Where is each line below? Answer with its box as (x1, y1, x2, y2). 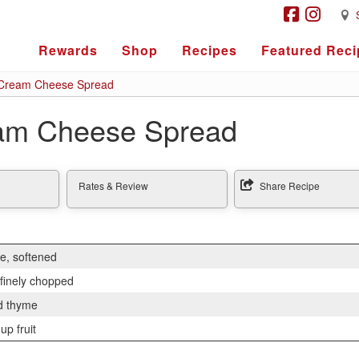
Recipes (182, 41, 237, 59)
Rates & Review (78, 179, 148, 192)
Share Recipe (260, 179, 321, 192)
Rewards (38, 41, 98, 59)
